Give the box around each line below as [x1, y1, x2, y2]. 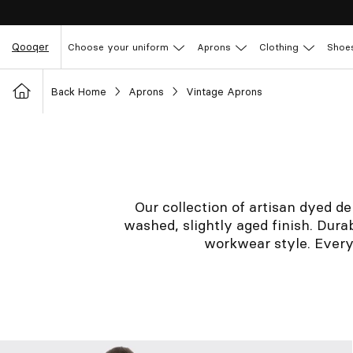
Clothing [259, 40, 299, 53]
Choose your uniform [68, 40, 169, 53]
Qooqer [12, 40, 49, 53]
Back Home [51, 84, 106, 98]
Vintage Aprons [186, 84, 262, 98]
